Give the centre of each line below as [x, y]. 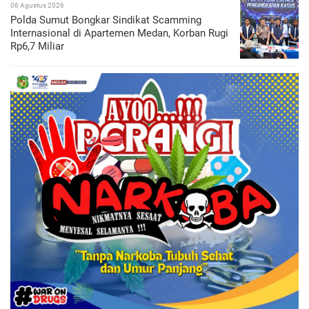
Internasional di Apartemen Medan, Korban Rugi [119, 33]
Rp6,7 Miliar [37, 46]
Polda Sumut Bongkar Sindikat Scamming [106, 20]
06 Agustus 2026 [37, 5]
